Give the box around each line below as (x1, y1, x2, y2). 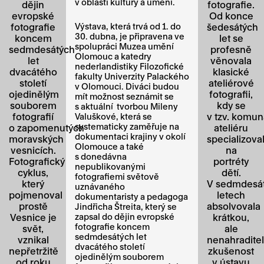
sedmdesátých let (75, 231, 147, 242)
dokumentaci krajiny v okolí (75, 131, 186, 141)
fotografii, (209, 88, 253, 100)
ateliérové (208, 77, 254, 88)
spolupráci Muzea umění (75, 41, 174, 51)
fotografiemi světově (75, 171, 159, 181)
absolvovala (207, 200, 260, 212)
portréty (213, 155, 249, 167)
